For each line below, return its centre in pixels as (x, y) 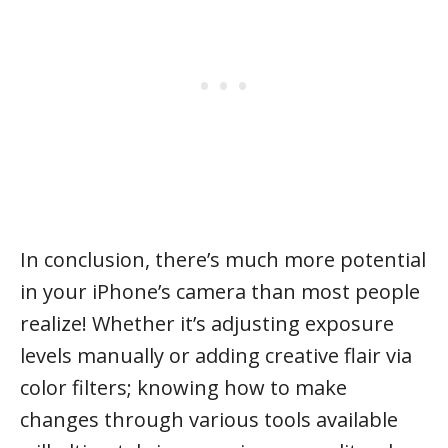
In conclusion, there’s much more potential (223, 259)
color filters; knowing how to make (183, 387)
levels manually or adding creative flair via (216, 355)
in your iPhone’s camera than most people (220, 291)
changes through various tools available (209, 419)
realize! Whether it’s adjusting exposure (207, 323)
